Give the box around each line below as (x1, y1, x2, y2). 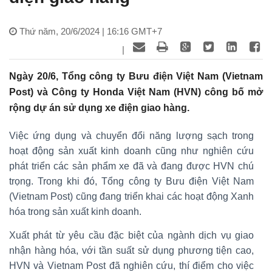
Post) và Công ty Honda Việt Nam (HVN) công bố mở (9, 86, 263, 97)
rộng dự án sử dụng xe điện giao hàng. (9, 102, 189, 113)
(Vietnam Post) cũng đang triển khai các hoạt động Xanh (9, 191, 254, 202)
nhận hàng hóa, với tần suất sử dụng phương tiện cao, (9, 245, 254, 256)
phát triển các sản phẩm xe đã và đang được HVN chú (9, 160, 254, 171)
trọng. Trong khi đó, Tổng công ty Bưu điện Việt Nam (9, 175, 254, 186)
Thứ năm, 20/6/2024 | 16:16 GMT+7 (19, 25, 162, 36)
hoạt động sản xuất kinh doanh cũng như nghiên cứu (9, 145, 254, 156)
